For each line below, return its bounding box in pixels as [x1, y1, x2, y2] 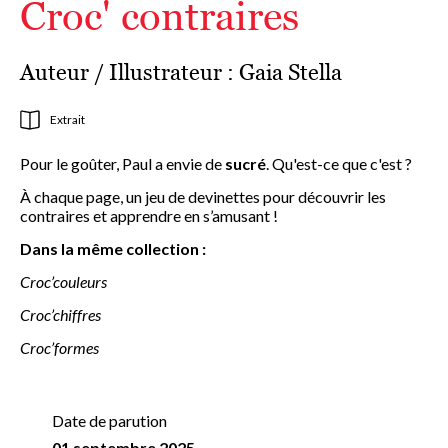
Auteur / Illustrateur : [20, 59, 239, 86]
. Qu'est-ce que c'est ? [266, 154, 412, 173]
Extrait [50, 112, 85, 127]
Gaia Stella [239, 59, 342, 86]
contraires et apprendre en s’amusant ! [20, 206, 278, 225]
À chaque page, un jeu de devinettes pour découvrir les [20, 187, 386, 206]
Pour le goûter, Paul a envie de [20, 154, 225, 173]
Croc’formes [20, 338, 99, 357]
